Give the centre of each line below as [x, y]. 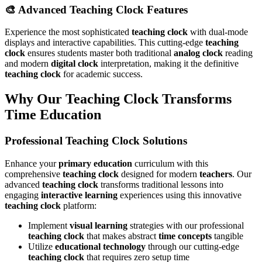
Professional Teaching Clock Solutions [96, 141]
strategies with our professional [186, 225]
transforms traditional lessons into [161, 184]
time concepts [185, 236]
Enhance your [32, 163]
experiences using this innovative [180, 195]
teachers [216, 174]
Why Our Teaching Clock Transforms [118, 99]
